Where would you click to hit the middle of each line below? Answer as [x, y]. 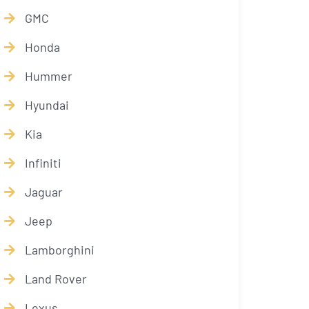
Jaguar [44, 192]
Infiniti [43, 163]
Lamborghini [60, 250]
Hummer [49, 76]
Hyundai [47, 105]
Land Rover [56, 279]
